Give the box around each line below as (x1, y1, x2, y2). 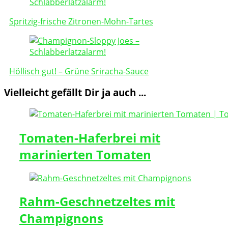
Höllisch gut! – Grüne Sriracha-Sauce (9, 65, 149, 77)
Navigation (4, 1, 71, 18)
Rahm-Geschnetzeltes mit (19, 193, 175, 210)
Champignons (19, 210, 103, 227)
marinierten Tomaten (19, 146, 151, 163)
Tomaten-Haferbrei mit (19, 129, 160, 146)
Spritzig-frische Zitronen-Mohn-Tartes (9, 15, 153, 27)
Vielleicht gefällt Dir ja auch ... (4, 86, 146, 99)
